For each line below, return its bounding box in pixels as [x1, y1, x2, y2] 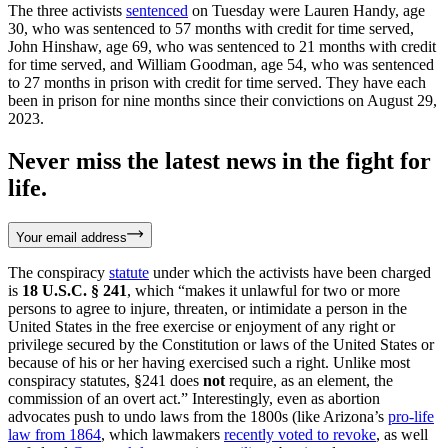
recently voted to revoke [224, 425, 376, 443]
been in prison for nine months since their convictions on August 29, [8, 91, 437, 109]
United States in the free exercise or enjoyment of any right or [8, 317, 395, 335]
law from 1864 [8, 425, 101, 443]
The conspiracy [8, 263, 109, 281]
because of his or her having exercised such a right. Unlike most [8, 353, 410, 371]
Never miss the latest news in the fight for [8, 147, 431, 174]
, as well [376, 425, 428, 443]
